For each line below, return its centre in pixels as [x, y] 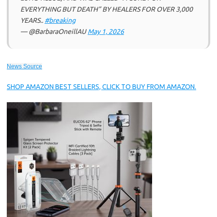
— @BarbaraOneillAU [54, 31]
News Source [24, 66]
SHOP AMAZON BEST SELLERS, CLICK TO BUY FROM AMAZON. [101, 87]
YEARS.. [32, 20]
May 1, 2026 [106, 31]
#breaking [60, 20]
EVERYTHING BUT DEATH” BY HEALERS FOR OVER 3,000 [107, 9]
